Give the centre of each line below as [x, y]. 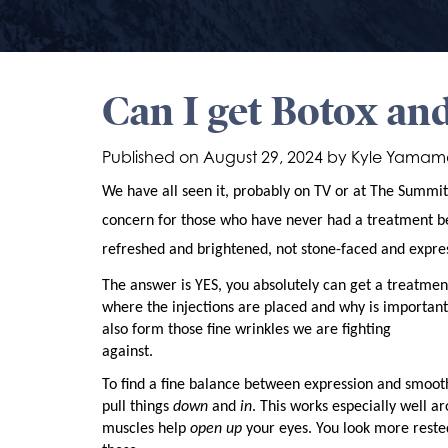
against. [127, 352]
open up [216, 428]
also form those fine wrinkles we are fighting [246, 330]
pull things [137, 406]
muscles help [146, 428]
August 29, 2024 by [277, 157]
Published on [152, 157]
